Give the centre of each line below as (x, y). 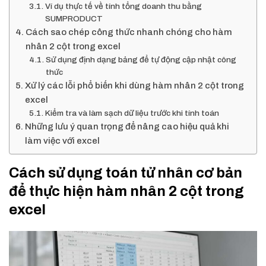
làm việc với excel (63, 141)
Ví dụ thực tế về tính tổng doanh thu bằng (123, 6)
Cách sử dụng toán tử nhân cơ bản (126, 173)
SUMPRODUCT (74, 19)
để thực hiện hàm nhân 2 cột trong (126, 191)
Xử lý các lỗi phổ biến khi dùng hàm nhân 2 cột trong (135, 85)
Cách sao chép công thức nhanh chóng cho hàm (129, 32)
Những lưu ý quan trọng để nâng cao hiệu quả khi (127, 126)
